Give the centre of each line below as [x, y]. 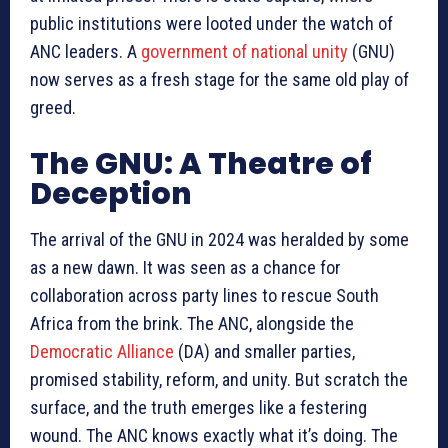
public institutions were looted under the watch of [211, 24]
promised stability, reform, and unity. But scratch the [219, 380]
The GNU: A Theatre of [201, 164]
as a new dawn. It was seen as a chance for [185, 268]
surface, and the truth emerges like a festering [198, 408]
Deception [111, 194]
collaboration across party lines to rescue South [204, 296]
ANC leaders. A [85, 52]
